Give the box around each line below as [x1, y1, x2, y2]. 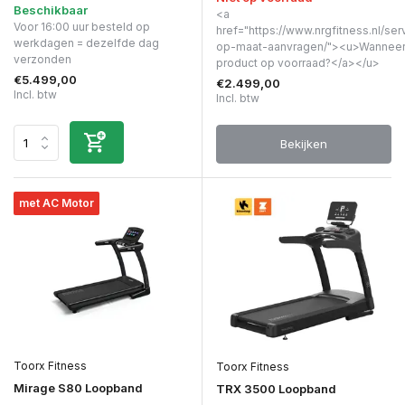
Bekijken [280, 137, 327, 152]
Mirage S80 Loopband [14, 381, 143, 396]
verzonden [14, 52, 71, 67]
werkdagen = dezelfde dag [14, 36, 159, 51]
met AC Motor [19, 196, 94, 211]
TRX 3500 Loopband [216, 381, 336, 396]
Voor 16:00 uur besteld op [14, 20, 150, 34]
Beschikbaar [14, 3, 88, 18]
